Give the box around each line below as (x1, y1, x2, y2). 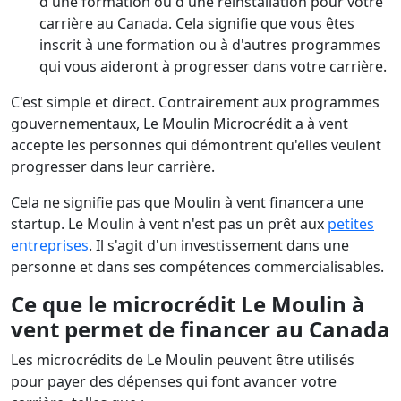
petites (328, 214, 374, 234)
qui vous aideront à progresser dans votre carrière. (39, 56, 387, 76)
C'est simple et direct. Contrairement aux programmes (11, 92, 380, 112)
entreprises (11, 235, 89, 255)
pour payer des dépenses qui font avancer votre (11, 371, 337, 391)
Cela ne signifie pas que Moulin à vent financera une (11, 192, 363, 212)
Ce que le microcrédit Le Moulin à (11, 289, 365, 319)
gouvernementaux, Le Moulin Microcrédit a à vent (11, 114, 348, 133)
